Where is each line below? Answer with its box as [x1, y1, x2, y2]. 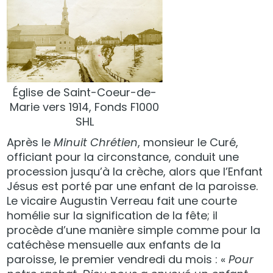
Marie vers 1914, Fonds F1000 [10, 99, 160, 115]
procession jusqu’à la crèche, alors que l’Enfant [7, 163, 263, 179]
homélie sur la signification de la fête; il [7, 207, 218, 223]
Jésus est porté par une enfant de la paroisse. [7, 178, 258, 194]
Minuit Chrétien [54, 134, 138, 150]
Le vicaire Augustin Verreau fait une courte [7, 193, 238, 208]
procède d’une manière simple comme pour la [7, 222, 261, 238]
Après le [7, 134, 54, 150]
